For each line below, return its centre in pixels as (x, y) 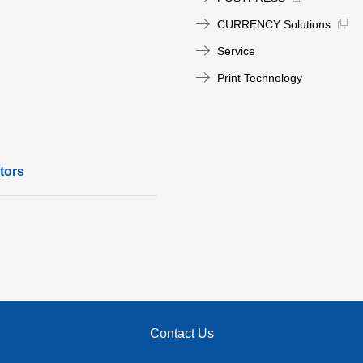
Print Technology (260, 78)
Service (236, 51)
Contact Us (181, 333)
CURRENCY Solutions (274, 24)
